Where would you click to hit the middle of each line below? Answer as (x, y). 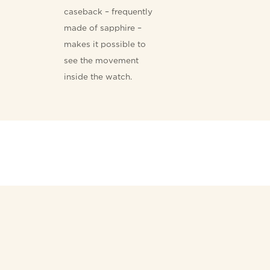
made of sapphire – (103, 27)
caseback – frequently (108, 11)
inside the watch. (98, 76)
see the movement (102, 60)
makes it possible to (105, 44)
